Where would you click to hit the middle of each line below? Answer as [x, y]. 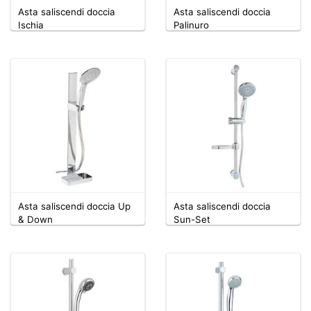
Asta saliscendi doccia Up [74, 206]
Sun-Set [192, 219]
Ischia [31, 25]
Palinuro [191, 25]
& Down [35, 219]
